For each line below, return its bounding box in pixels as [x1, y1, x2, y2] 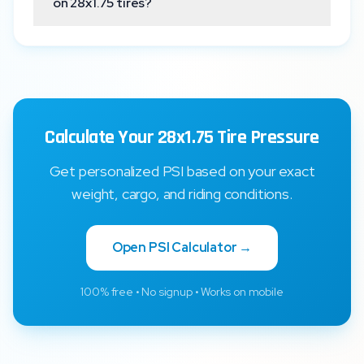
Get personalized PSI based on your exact [49, 162, 315, 180]
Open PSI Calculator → [111, 239, 253, 256]
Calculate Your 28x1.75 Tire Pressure [45, 125, 319, 149]
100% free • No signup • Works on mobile [80, 284, 284, 299]
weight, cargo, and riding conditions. [71, 184, 292, 203]
